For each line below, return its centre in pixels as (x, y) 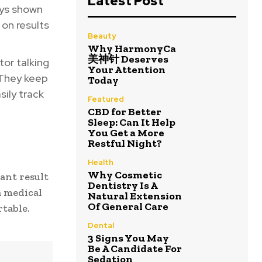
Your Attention (127, 70)
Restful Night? (125, 144)
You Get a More (126, 133)
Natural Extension (135, 196)
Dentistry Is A (123, 186)
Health (101, 163)
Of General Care (128, 207)
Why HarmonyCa (132, 49)
